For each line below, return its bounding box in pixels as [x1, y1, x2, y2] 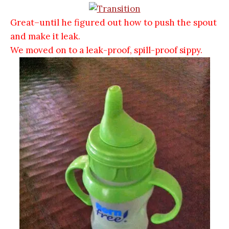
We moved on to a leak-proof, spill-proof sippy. [10, 44, 204, 56]
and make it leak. [10, 30, 82, 42]
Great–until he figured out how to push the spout [10, 16, 217, 28]
